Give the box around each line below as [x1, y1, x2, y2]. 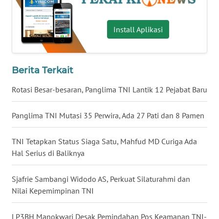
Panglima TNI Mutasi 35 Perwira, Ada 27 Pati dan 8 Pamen [12, 110, 204, 121]
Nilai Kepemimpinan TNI [12, 186, 94, 196]
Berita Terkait [12, 65, 73, 76]
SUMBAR [20, 66, 44, 74]
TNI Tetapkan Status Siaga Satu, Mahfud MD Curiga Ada [12, 136, 197, 147]
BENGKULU [20, 138, 53, 147]
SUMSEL [20, 102, 44, 110]
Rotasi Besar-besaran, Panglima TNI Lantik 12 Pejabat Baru [12, 85, 207, 95]
